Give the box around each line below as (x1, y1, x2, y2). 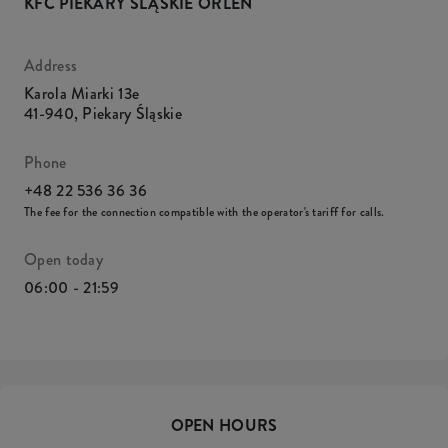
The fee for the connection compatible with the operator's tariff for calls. (24, 203, 385, 221)
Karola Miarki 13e (24, 82, 140, 105)
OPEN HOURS (170, 414, 278, 437)
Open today (24, 248, 103, 271)
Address (24, 54, 78, 77)
